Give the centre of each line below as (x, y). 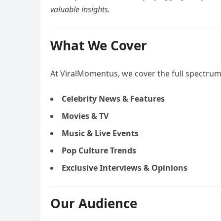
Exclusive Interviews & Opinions (125, 168)
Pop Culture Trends (99, 150)
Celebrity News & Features (113, 99)
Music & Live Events (100, 133)
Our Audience (94, 203)
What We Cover (99, 45)
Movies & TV (85, 116)
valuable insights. (80, 9)
